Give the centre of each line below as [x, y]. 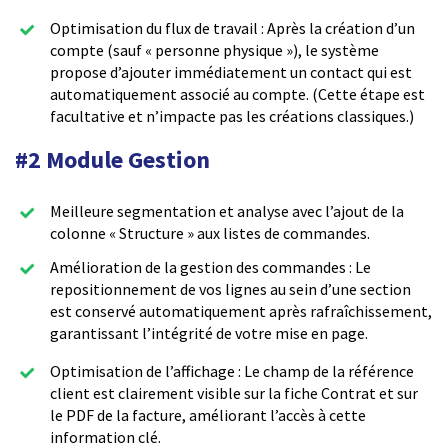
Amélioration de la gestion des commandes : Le [210, 267]
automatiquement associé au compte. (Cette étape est [237, 93]
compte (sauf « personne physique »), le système [214, 49]
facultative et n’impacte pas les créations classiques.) [232, 115]
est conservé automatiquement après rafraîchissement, [241, 311]
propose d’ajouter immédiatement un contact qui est [231, 71]
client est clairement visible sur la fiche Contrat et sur [234, 393]
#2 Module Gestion [112, 159]
